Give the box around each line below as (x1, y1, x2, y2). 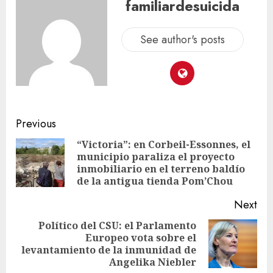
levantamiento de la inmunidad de (21, 243, 196, 257)
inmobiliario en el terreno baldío (77, 161, 245, 175)
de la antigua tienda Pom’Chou (77, 174, 233, 188)
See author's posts (140, 32, 225, 48)
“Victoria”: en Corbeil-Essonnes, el (77, 137, 250, 151)
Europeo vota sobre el (85, 230, 196, 244)
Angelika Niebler (109, 255, 196, 269)
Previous (16, 115, 56, 132)
